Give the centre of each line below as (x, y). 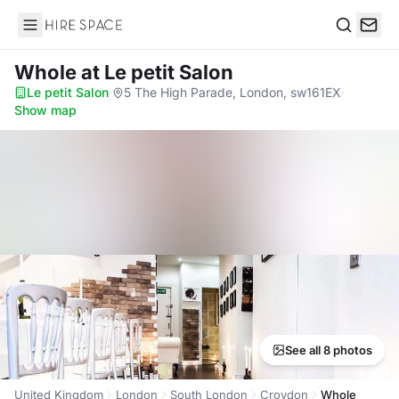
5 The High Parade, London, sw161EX (232, 92)
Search (357, 43)
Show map (45, 110)
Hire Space (54, 34)
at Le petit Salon (157, 72)
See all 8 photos (329, 350)
